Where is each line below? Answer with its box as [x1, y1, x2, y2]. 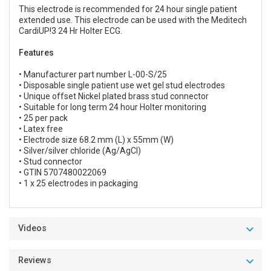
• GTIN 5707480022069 [19, 167, 106, 177]
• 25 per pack [19, 113, 68, 123]
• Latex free [19, 123, 63, 134]
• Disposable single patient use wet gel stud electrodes [19, 80, 225, 90]
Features [19, 47, 54, 57]
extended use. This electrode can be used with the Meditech [19, 15, 247, 25]
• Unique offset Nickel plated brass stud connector [19, 91, 209, 101]
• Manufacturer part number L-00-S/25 [19, 69, 167, 79]
